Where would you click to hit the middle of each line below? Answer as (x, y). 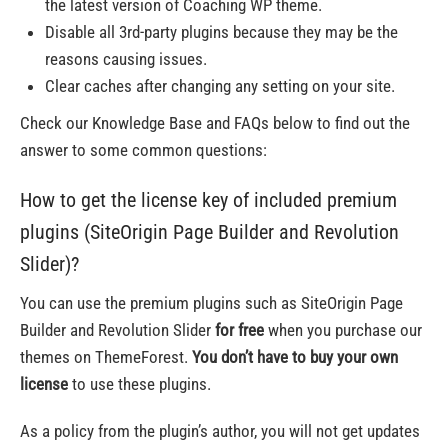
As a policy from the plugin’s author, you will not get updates (220, 431)
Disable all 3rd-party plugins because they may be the (221, 32)
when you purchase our (343, 330)
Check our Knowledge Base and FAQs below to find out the (215, 123)
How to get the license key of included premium (208, 200)
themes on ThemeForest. (106, 357)
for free (237, 330)
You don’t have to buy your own (295, 357)
